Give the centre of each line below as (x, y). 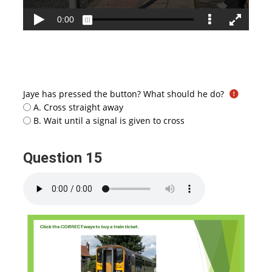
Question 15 (64, 158)
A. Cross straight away (79, 107)
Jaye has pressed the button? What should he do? (123, 94)
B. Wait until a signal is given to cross (109, 120)
